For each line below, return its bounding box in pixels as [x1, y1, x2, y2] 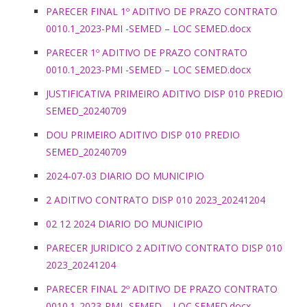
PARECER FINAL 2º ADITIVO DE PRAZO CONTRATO [46, 282, 278, 295]
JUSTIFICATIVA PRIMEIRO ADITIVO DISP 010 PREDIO [46, 86, 283, 100]
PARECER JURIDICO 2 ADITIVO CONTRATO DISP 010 [46, 241, 282, 254]
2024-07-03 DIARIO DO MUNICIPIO [46, 169, 204, 182]
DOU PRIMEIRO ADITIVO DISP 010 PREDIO [46, 127, 240, 141]
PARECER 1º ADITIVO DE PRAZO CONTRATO [46, 45, 247, 59]
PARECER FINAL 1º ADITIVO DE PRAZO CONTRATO [46, 4, 278, 18]
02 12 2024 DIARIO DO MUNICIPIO [46, 217, 203, 230]
